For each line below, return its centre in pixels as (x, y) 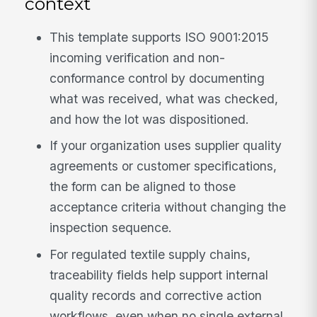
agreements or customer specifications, (163, 166)
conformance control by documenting (157, 78)
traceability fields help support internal (159, 275)
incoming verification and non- (138, 57)
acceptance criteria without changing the (168, 207)
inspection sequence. (111, 228)
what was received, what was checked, (164, 98)
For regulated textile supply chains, (150, 255)
